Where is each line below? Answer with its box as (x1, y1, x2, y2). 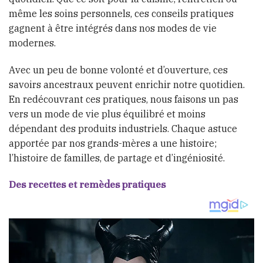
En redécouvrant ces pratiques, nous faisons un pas (9, 93, 238, 105)
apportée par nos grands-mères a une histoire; (9, 137, 217, 149)
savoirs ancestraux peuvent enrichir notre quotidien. (9, 78, 245, 90)
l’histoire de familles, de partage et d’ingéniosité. (9, 151, 225, 164)
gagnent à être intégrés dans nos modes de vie (9, 22, 217, 34)
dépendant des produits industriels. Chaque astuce (9, 122, 237, 134)
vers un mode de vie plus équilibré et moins (9, 107, 205, 120)
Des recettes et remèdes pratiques (9, 178, 166, 191)
